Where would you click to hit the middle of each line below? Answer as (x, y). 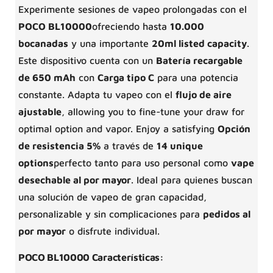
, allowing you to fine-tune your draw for (153, 112)
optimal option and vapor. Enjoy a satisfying (118, 129)
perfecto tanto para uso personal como (142, 163)
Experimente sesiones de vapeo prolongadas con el (133, 9)
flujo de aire (204, 94)
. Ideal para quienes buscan (192, 180)
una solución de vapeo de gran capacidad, (112, 197)
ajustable (40, 112)
